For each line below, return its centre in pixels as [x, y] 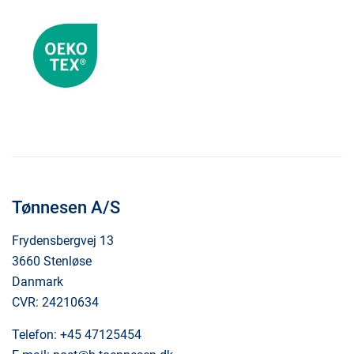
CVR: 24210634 [55, 302]
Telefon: [36, 335]
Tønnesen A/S [66, 207]
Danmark [38, 282]
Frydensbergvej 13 [63, 241]
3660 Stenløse [52, 261]
